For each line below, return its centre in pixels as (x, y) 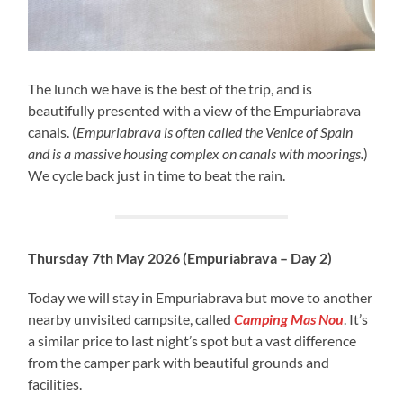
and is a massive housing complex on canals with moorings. (196, 153)
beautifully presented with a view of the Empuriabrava (195, 110)
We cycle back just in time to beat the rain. (158, 175)
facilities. (55, 383)
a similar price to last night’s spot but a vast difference (193, 340)
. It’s (356, 318)
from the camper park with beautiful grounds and (179, 362)
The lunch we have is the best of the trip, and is (170, 88)
